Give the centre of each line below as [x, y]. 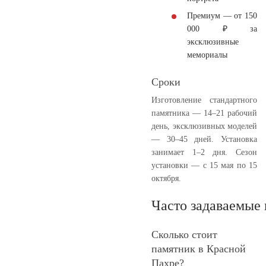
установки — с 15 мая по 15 [204, 165]
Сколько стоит [184, 234]
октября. [166, 178]
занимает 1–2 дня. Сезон [204, 152]
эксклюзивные [213, 42]
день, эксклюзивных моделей [204, 126]
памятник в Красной [199, 248]
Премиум [204, 15]
